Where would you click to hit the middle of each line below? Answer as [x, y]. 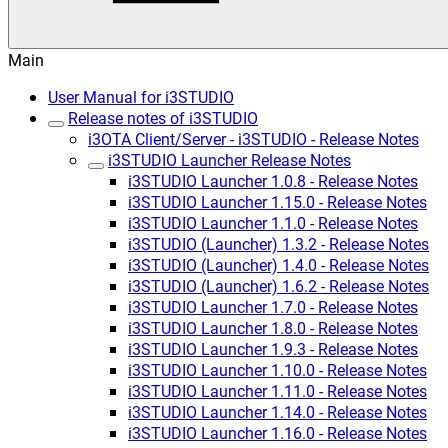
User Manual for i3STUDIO [141, 96]
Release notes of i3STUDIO [163, 117]
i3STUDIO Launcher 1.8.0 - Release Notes [273, 327]
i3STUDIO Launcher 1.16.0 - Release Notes [277, 432]
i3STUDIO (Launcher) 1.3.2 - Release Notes [278, 243]
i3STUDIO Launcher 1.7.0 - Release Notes [273, 306]
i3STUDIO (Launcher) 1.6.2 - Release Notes [278, 285]
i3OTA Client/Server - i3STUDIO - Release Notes [253, 138]
